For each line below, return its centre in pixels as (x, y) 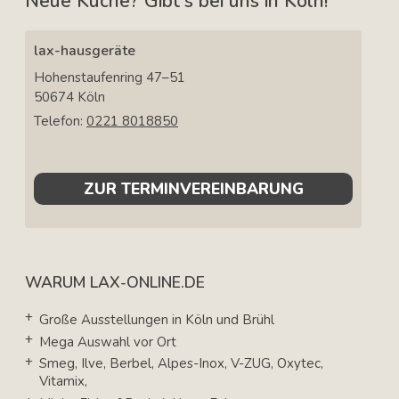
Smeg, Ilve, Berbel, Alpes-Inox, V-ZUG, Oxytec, (181, 364)
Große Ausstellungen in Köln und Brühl (157, 319)
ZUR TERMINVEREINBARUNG (193, 189)
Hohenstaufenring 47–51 (110, 78)
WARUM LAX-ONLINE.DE (115, 283)
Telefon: (60, 122)
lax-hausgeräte (85, 51)
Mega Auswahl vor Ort (108, 342)
